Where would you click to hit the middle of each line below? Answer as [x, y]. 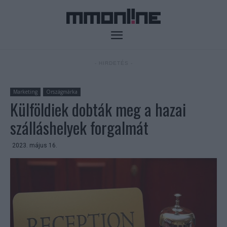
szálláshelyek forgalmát [79, 128]
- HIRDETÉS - [113, 63]
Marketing [25, 92]
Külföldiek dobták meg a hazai [98, 109]
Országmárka [62, 92]
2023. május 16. [35, 146]
